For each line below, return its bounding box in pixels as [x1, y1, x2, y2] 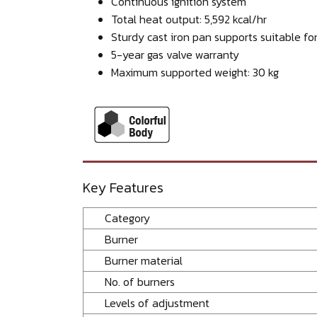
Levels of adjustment [105, 294, 209, 311]
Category [105, 209, 150, 226]
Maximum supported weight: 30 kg [111, 63, 279, 81]
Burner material [105, 251, 225, 269]
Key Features [83, 176, 163, 198]
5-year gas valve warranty [111, 45, 239, 63]
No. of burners [105, 272, 175, 290]
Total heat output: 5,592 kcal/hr [111, 10, 267, 28]
